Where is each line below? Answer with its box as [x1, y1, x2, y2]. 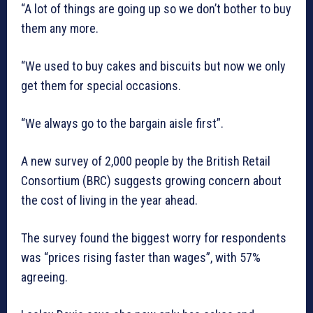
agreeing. [21, 269, 68, 284]
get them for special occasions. [21, 78, 181, 93]
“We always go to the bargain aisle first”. [21, 115, 224, 131]
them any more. [21, 20, 99, 36]
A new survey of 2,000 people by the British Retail [21, 153, 270, 168]
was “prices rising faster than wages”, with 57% [21, 249, 261, 265]
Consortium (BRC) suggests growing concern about [21, 173, 282, 188]
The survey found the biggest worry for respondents [21, 230, 286, 245]
